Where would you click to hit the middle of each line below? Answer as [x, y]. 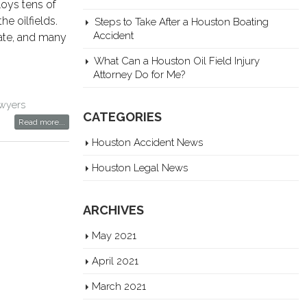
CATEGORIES [122, 117]
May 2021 [114, 235]
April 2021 [115, 261]
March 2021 [119, 286]
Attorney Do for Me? [139, 74]
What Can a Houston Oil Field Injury [177, 61]
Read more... [42, 122]
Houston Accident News [147, 142]
